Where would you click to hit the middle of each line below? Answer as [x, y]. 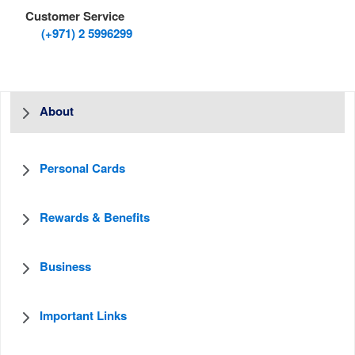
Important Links [83, 317]
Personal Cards [82, 169]
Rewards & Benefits [95, 218]
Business [65, 267]
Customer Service [75, 17]
